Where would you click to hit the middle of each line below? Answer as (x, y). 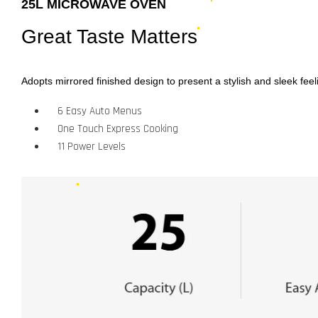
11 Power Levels (91, 146)
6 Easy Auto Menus (99, 111)
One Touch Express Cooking (117, 128)
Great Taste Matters (109, 37)
